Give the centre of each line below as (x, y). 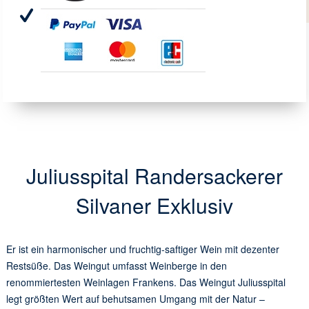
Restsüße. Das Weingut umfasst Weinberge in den (116, 266)
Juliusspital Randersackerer (154, 176)
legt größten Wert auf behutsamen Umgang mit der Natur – (135, 299)
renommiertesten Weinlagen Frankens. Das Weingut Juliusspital (146, 282)
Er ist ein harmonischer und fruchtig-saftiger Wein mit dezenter (142, 249)
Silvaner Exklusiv (154, 206)
